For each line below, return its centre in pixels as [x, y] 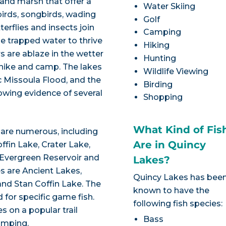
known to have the [172, 191]
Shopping [163, 97]
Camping [162, 32]
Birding [158, 84]
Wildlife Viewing [176, 71]
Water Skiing [169, 6]
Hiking [157, 45]
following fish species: [178, 204]
